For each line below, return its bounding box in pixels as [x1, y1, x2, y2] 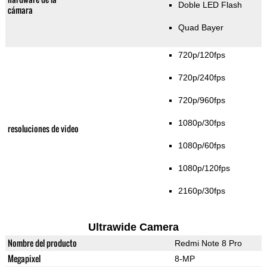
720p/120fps [178, 50, 225, 60]
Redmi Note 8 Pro [174, 238, 242, 249]
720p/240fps [178, 73, 225, 83]
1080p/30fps [178, 118, 225, 128]
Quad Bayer [178, 23, 223, 33]
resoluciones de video [7, 122, 79, 135]
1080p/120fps [178, 163, 230, 173]
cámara [7, 4, 33, 17]
